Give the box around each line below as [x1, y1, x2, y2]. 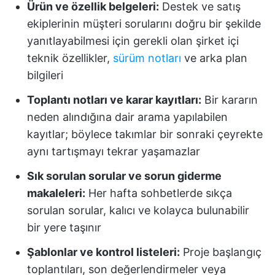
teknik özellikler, [27, 52, 113, 64]
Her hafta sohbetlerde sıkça [85, 187, 232, 199]
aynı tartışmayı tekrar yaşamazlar [27, 145, 200, 158]
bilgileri [27, 69, 63, 82]
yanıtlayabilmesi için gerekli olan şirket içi [27, 34, 239, 47]
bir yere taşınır [27, 221, 101, 234]
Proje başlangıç [180, 246, 261, 258]
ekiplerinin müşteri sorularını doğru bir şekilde [27, 17, 261, 30]
